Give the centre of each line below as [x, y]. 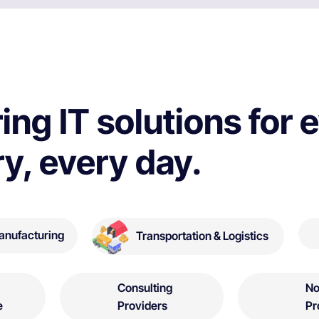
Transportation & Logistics [202, 235]
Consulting [145, 288]
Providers [143, 306]
